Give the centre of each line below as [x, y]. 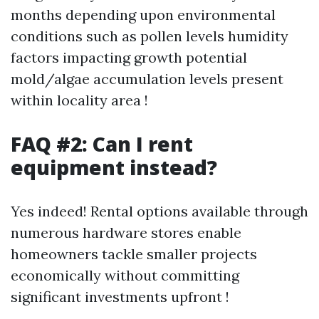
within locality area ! [79, 100]
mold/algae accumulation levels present [147, 79]
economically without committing [125, 275]
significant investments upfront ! [120, 297]
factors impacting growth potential [129, 57]
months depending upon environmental [143, 15]
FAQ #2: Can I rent [102, 144]
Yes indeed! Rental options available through [159, 211]
